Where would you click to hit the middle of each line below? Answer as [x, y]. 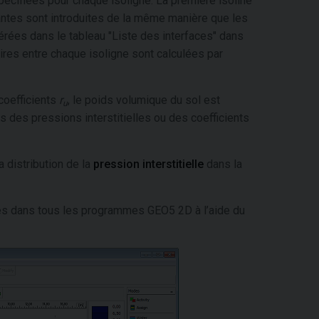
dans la [223, 164]
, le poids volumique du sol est [144, 100]
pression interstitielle [148, 164]
